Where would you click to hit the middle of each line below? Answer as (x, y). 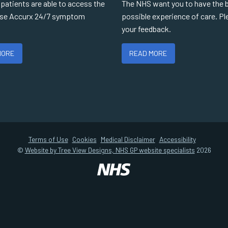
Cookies (84, 139)
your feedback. (146, 29)
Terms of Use (48, 139)
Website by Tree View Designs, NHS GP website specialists (110, 150)
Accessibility (177, 139)
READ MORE (148, 53)
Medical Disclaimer (128, 139)
